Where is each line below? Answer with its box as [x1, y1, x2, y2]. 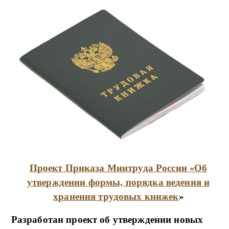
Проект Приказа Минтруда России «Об [29, 161, 208, 175]
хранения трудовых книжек [53, 189, 179, 203]
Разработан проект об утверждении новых [11, 212, 203, 226]
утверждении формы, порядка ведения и [27, 175, 210, 189]
